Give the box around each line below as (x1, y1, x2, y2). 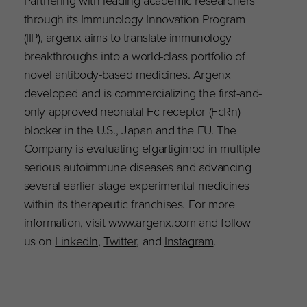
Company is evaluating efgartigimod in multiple (23, 138, 260, 158)
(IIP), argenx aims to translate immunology (23, 27, 232, 47)
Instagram (164, 231, 214, 250)
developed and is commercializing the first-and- (23, 83, 262, 102)
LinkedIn (55, 231, 99, 250)
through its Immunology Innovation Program (23, 9, 245, 28)
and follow (195, 212, 251, 232)
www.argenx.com (108, 212, 196, 232)
